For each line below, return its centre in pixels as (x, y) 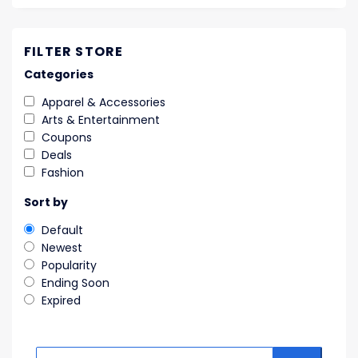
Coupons (67, 138)
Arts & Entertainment (101, 120)
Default (62, 231)
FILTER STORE (74, 52)
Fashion (63, 173)
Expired (61, 301)
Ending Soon (76, 283)
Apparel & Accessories (103, 103)
